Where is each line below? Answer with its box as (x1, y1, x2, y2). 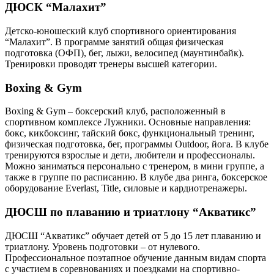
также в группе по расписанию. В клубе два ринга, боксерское (5, 172, 267, 183)
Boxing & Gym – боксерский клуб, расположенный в (5, 106, 226, 117)
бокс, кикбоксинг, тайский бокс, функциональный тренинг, (5, 128, 254, 139)
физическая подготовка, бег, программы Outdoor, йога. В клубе (5, 139, 268, 150)
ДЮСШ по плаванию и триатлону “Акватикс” (5, 206, 256, 219)
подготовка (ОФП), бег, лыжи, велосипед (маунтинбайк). (5, 47, 244, 58)
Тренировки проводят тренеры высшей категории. (5, 58, 217, 69)
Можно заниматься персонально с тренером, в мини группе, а (5, 161, 264, 172)
